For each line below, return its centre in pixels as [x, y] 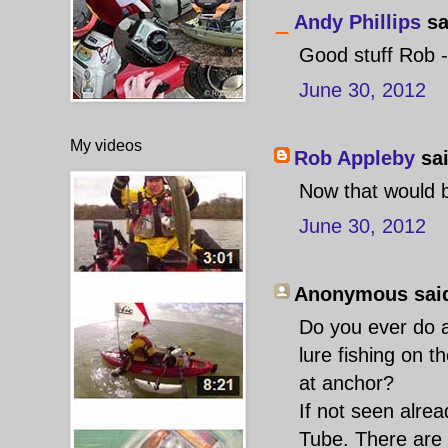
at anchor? [346, 383]
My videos [106, 145]
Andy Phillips [357, 22]
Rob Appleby [354, 158]
